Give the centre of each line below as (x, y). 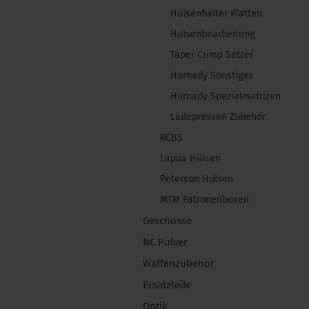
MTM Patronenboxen (205, 200)
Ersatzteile (167, 285)
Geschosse (167, 221)
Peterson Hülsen (197, 179)
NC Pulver (165, 242)
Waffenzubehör (179, 263)
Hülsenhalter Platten (216, 13)
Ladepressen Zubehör (218, 117)
